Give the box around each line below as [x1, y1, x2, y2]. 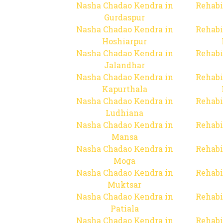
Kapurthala [102, 84, 147, 94]
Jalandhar [104, 60, 145, 70]
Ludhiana [106, 108, 143, 118]
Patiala [110, 203, 139, 214]
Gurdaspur [104, 12, 145, 22]
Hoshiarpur [102, 36, 147, 46]
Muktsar [108, 179, 141, 190]
